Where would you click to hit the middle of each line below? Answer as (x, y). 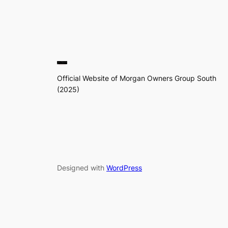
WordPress (124, 168)
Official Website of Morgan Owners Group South (137, 78)
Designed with (82, 168)
